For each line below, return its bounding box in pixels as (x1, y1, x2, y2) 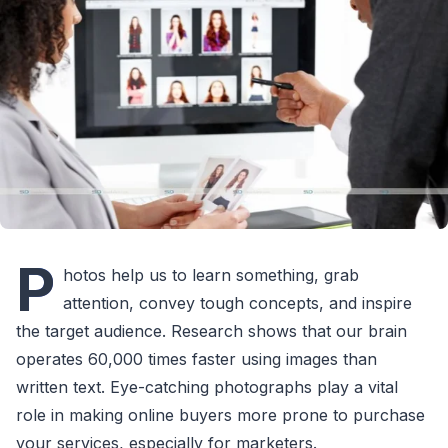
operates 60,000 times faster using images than (16, 348, 377, 369)
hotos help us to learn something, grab (63, 264, 359, 285)
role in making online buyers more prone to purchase (16, 404, 425, 425)
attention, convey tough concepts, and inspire (63, 292, 412, 313)
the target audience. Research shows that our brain (16, 320, 407, 341)
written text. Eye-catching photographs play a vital (16, 376, 398, 397)
